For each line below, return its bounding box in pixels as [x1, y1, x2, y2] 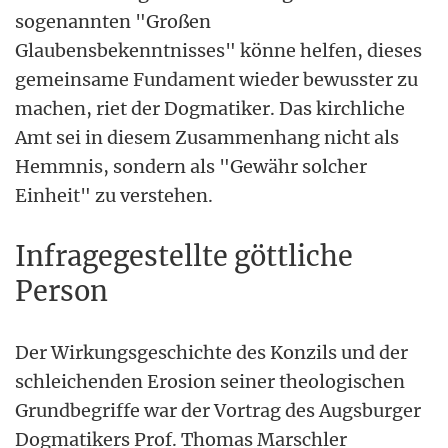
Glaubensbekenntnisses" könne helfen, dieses [15, 38, 422, 62]
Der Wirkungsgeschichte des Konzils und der [15, 340, 408, 364]
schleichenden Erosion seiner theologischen [15, 369, 405, 393]
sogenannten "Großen [15, 9, 211, 33]
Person [15, 273, 108, 308]
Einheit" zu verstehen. [15, 183, 213, 207]
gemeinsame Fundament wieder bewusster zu [15, 67, 418, 91]
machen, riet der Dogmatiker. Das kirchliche [15, 96, 405, 120]
